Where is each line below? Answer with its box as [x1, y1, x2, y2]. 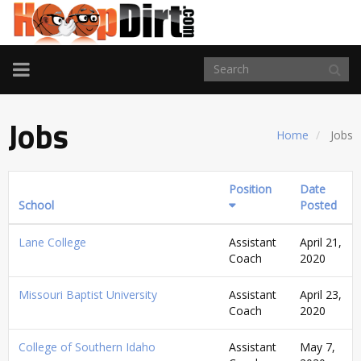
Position [229, 180, 272, 197]
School [19, 197, 54, 213]
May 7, [300, 338, 335, 355]
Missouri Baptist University [19, 286, 157, 302]
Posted [300, 197, 337, 213]
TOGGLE [12, 54, 86, 81]
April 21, [300, 234, 342, 250]
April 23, [300, 286, 342, 302]
